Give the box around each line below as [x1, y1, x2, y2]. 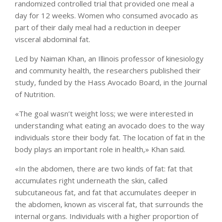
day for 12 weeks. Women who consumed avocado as [15, 10, 198, 20]
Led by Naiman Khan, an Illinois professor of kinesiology [15, 54, 204, 63]
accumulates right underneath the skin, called [15, 175, 167, 185]
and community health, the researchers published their [15, 65, 201, 75]
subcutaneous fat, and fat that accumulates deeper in [15, 187, 196, 197]
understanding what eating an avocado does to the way [15, 120, 205, 130]
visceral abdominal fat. [15, 34, 90, 44]
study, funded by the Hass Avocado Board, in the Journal [15, 77, 207, 87]
